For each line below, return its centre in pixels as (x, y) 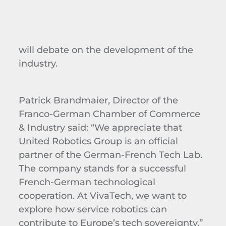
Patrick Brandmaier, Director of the (98, 100)
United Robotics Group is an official (98, 141)
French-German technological (87, 182)
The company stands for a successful (102, 168)
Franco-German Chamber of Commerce (109, 114)
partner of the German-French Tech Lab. (110, 154)
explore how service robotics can (93, 209)
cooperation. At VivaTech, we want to (102, 195)
